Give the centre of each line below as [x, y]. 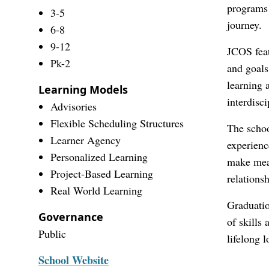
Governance [71, 217]
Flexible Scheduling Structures [117, 123]
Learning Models [83, 89]
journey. [244, 25]
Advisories [74, 106]
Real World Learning [96, 190]
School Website [74, 260]
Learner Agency [86, 140]
